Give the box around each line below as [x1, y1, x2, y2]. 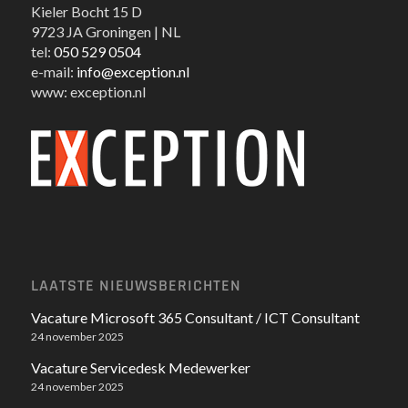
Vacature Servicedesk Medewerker [30, 358, 250, 376]
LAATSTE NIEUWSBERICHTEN [30, 275, 241, 296]
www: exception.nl [30, 82, 146, 100]
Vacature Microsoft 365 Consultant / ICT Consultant [30, 308, 360, 326]
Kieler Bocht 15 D [30, 2, 142, 20]
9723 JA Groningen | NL [30, 22, 180, 40]
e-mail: [30, 62, 76, 80]
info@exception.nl [76, 62, 189, 80]
